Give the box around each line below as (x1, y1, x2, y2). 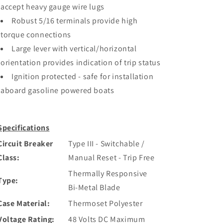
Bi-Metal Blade (68, 182, 120, 193)
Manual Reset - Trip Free (68, 152, 155, 163)
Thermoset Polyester (68, 198, 143, 209)
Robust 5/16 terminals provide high (11, 15, 138, 26)
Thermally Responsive (68, 168, 148, 179)
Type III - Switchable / (68, 138, 145, 149)
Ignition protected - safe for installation (11, 71, 154, 82)
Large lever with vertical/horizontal (11, 43, 137, 54)
